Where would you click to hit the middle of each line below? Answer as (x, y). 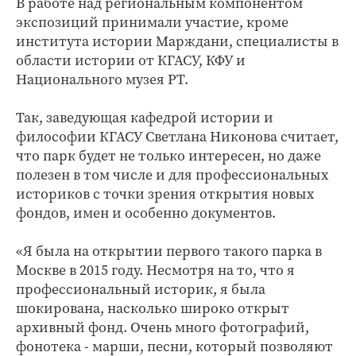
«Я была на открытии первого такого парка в (169, 251)
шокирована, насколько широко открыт (153, 308)
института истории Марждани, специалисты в (177, 41)
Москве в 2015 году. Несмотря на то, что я (155, 270)
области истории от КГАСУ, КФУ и (131, 60)
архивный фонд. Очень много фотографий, (163, 327)
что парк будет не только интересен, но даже (168, 155)
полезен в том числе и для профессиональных (172, 174)
